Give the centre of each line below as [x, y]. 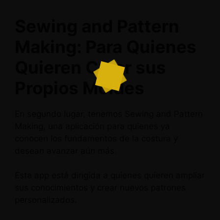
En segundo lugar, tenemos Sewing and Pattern [109, 114]
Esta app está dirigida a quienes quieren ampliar [110, 175]
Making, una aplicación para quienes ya [92, 126]
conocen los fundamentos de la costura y [96, 138]
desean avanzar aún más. [66, 151]
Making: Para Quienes [106, 46]
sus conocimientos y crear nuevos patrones [100, 188]
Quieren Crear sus [90, 67]
